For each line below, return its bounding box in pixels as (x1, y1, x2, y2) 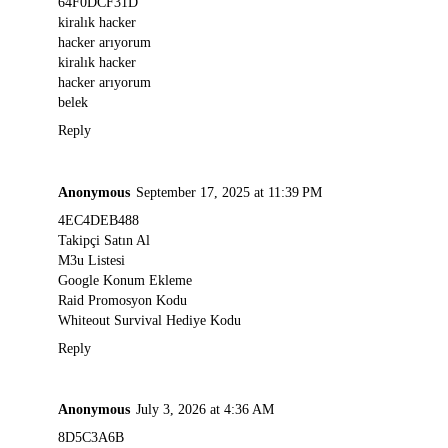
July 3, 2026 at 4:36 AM (136, 401, 274, 418)
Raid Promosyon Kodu (58, 291, 187, 308)
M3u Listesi (58, 251, 125, 268)
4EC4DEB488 (58, 211, 139, 228)
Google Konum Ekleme (58, 271, 192, 288)
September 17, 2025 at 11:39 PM (136, 183, 322, 200)
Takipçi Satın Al (58, 231, 150, 248)
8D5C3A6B (58, 429, 124, 446)
